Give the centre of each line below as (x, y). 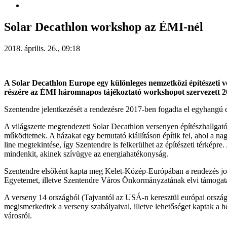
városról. (18, 215)
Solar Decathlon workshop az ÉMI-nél (104, 27)
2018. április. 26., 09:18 (42, 48)
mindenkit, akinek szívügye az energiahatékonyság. (86, 154)
